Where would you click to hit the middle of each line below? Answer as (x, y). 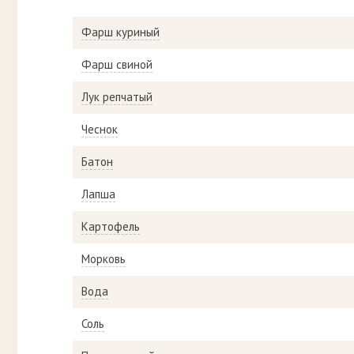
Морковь (104, 259)
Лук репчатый (117, 97)
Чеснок (100, 130)
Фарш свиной (117, 65)
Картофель (111, 227)
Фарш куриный (121, 32)
